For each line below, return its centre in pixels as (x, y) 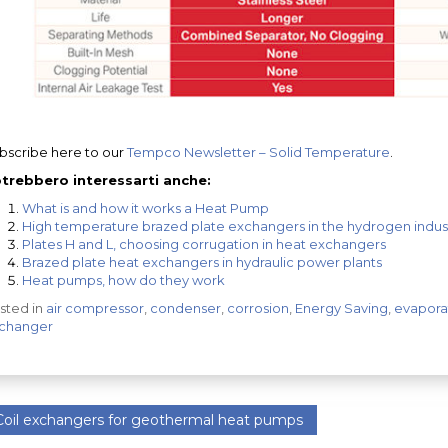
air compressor (94, 307)
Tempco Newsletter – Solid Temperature (258, 151)
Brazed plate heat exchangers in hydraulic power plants (201, 261)
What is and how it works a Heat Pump (145, 207)
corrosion (257, 307)
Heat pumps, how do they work (123, 279)
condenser (185, 307)
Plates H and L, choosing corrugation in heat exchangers (203, 243)
